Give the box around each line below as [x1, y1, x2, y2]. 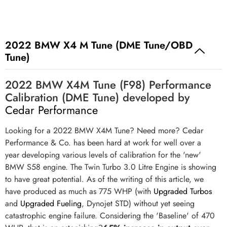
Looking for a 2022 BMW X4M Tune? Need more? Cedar [5, 125, 203, 137]
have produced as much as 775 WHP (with [5, 185, 154, 198]
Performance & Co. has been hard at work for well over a [5, 137, 201, 149]
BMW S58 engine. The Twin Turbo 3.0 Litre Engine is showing [5, 161, 216, 173]
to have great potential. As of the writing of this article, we [5, 173, 204, 185]
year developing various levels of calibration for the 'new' [5, 149, 201, 161]
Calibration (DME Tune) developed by [5, 89, 190, 106]
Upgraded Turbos [154, 185, 212, 198]
